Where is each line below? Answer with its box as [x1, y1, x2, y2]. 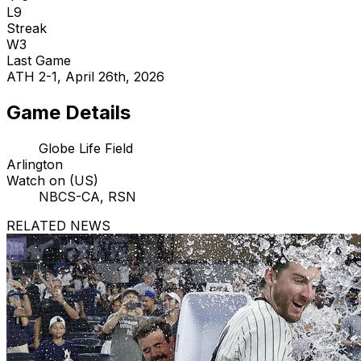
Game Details [6, 101, 131, 125]
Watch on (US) [6, 172, 98, 189]
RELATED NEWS [6, 218, 110, 234]
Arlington [6, 156, 63, 172]
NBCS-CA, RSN [39, 189, 136, 205]
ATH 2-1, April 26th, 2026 [6, 68, 164, 85]
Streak [6, 20, 47, 37]
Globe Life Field [39, 140, 133, 156]
